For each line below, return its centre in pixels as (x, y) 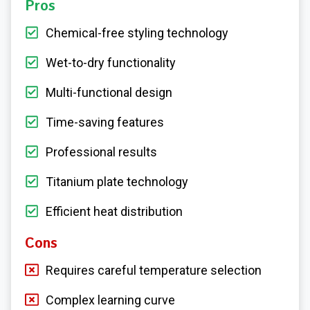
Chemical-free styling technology (137, 33)
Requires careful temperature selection (154, 271)
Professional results (101, 152)
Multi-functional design (109, 93)
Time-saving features (105, 122)
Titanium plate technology (117, 182)
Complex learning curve (110, 300)
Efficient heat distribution (114, 212)
